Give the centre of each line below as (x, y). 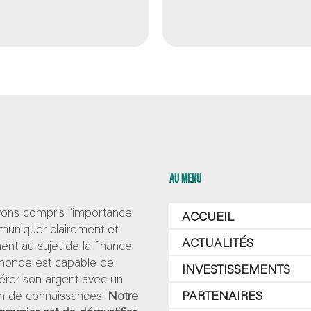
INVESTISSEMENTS (236, 269)
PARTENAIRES (222, 295)
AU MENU (185, 177)
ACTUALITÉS (218, 243)
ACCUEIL (208, 216)
